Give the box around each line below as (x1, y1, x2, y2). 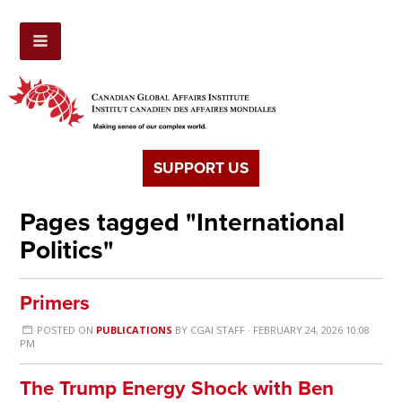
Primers (20, 291, 91, 316)
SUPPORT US (153, 159, 249, 179)
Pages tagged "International (20, 207, 345, 239)
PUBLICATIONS (95, 323, 172, 337)
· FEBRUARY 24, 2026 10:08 (244, 323, 370, 337)
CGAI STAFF (189, 323, 245, 337)
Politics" (20, 235, 115, 267)
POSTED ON (33, 323, 96, 337)
